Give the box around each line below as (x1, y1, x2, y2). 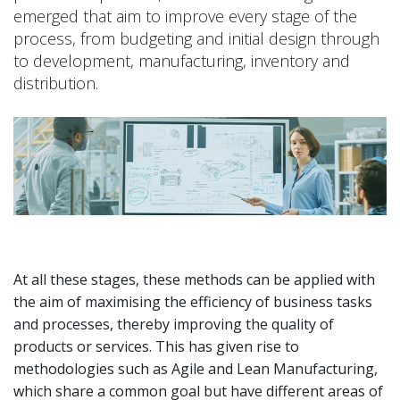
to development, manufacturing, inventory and (13, 50, 350, 72)
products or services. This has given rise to (13, 336, 299, 356)
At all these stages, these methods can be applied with (13, 269, 375, 289)
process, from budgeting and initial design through (13, 28, 379, 50)
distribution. (13, 72, 98, 95)
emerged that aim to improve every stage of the (13, 5, 357, 28)
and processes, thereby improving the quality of (13, 313, 334, 334)
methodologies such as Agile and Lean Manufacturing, (13, 358, 378, 379)
